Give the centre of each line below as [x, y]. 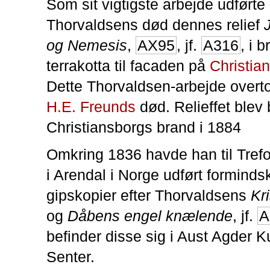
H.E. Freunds [91, 106]
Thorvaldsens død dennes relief [155, 24]
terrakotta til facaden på [128, 65]
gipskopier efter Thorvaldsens [149, 195]
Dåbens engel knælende [150, 215]
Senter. [71, 256]
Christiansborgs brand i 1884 [144, 127]
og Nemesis [87, 45]
